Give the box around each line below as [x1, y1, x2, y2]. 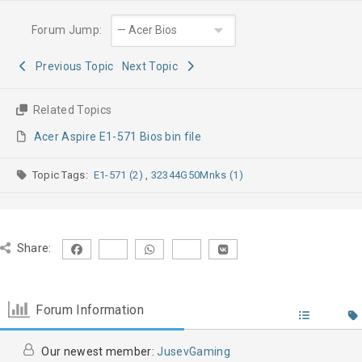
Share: [16, 241, 52, 256]
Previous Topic [30, 60, 114, 74]
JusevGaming [157, 345, 230, 359]
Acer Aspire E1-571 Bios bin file [33, 130, 202, 144]
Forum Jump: [28, 23, 103, 37]
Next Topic [121, 60, 183, 74]
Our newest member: [39, 345, 158, 359]
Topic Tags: [32, 169, 94, 182]
